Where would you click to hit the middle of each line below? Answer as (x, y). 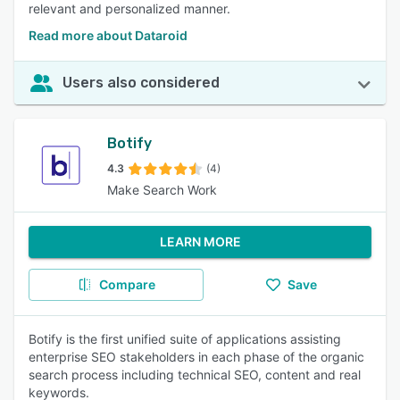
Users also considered (141, 83)
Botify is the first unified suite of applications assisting (185, 339)
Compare (127, 284)
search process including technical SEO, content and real (195, 375)
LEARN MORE (200, 242)
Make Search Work (162, 190)
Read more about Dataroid (108, 35)
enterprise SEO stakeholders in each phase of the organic (196, 357)
